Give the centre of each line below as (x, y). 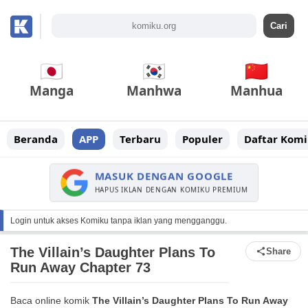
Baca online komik (51, 301)
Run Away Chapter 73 (80, 267)
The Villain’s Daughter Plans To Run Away (190, 301)
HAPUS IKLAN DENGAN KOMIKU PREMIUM (171, 190)
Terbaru (140, 139)
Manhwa (154, 91)
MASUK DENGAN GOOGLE (164, 177)
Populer (202, 139)
